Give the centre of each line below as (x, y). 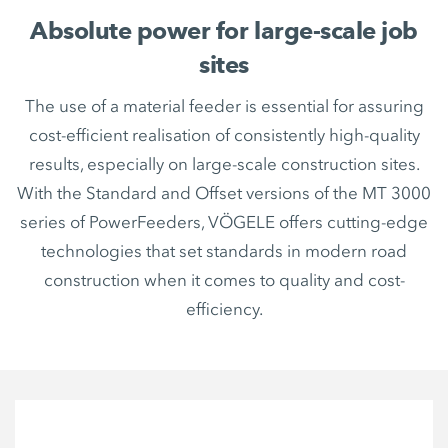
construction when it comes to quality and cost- (224, 280)
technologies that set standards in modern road (224, 251)
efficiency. (224, 309)
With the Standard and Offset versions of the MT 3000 (224, 193)
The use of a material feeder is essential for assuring (224, 106)
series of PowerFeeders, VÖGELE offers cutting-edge (224, 222)
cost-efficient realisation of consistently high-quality (224, 135)
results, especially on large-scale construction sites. (224, 164)
